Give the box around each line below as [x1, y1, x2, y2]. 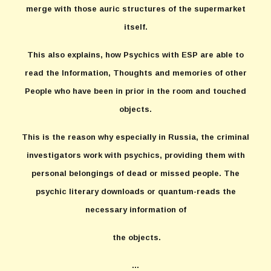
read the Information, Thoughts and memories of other [24, 68, 247, 77]
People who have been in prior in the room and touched [25, 87, 246, 96]
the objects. [110, 233, 161, 242]
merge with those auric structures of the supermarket [25, 4, 246, 13]
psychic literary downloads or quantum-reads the [35, 187, 236, 196]
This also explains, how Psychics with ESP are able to [27, 50, 244, 59]
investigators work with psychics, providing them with [26, 151, 245, 160]
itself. [123, 22, 148, 31]
